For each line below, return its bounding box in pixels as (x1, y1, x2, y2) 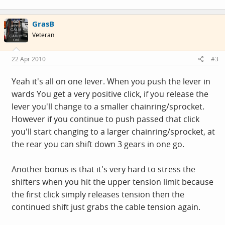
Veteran (32, 31, 54, 39)
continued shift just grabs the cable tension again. (12, 201, 200, 212)
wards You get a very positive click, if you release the (12, 88, 208, 99)
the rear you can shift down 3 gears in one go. (12, 138, 184, 150)
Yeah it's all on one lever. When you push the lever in (12, 75, 210, 87)
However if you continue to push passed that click (12, 113, 199, 125)
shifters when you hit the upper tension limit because (12, 176, 213, 187)
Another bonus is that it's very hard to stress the (12, 163, 195, 175)
